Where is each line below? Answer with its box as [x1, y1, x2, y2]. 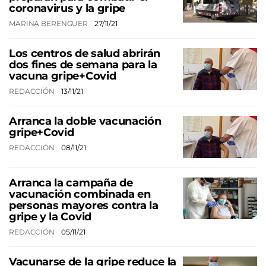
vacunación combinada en [9, 187, 151, 201]
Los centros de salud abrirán [9, 47, 161, 61]
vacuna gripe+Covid [9, 69, 116, 83]
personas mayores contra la [9, 198, 159, 212]
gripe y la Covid [9, 210, 91, 223]
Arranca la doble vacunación [9, 115, 161, 128]
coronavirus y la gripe [9, 2, 125, 15]
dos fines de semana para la [9, 58, 157, 72]
